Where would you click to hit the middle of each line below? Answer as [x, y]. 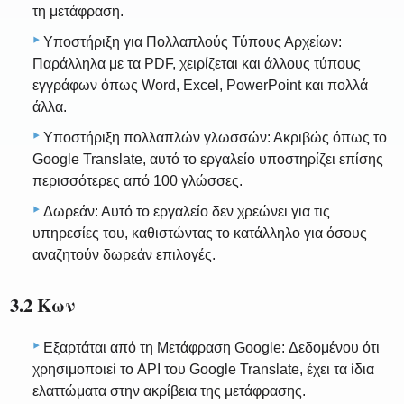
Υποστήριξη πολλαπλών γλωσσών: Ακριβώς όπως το [215, 137]
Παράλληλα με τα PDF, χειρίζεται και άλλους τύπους [197, 63]
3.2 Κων [43, 304]
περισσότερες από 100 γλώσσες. [138, 180]
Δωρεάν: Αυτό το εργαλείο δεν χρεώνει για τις [187, 211]
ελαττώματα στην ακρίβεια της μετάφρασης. [169, 391]
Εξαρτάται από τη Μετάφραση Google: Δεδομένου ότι [211, 348]
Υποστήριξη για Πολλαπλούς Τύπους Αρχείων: [193, 41]
